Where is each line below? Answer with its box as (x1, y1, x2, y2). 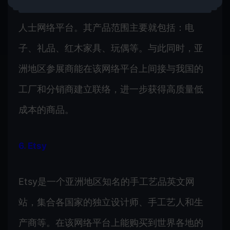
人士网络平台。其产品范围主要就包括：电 (18, 22, 194, 33)
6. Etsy (18, 140, 47, 151)
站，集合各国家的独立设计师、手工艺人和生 (18, 196, 203, 207)
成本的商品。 (18, 104, 74, 115)
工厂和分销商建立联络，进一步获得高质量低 (18, 83, 203, 94)
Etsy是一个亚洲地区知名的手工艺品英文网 (18, 176, 195, 187)
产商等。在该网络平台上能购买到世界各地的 (18, 217, 203, 228)
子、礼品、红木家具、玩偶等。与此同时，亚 (18, 42, 203, 53)
